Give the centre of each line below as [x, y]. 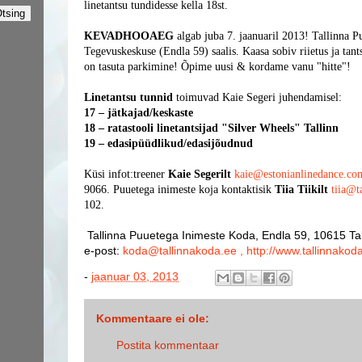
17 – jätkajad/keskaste [139, 113]
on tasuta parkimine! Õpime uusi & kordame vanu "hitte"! [217, 67]
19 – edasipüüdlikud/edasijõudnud [168, 143]
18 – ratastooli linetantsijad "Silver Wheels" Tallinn [211, 128]
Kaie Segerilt [200, 174]
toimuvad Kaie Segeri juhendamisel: [257, 97]
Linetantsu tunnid [128, 97]
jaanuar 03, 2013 [135, 277]
